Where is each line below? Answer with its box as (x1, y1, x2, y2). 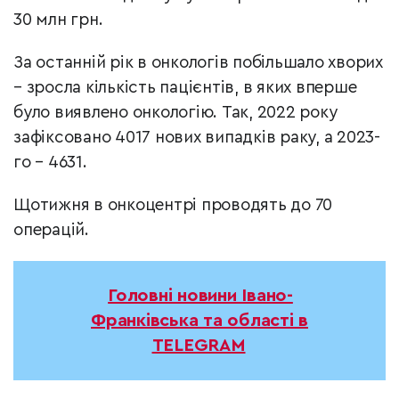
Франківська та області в (91, 312, 308, 330)
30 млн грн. (13, 12, 103, 29)
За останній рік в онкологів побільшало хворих (13, 54, 383, 72)
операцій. (13, 222, 89, 240)
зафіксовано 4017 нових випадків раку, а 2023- (13, 129, 380, 147)
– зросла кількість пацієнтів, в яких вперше (13, 79, 357, 97)
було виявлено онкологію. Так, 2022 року (13, 104, 338, 122)
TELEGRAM (151, 337, 246, 355)
